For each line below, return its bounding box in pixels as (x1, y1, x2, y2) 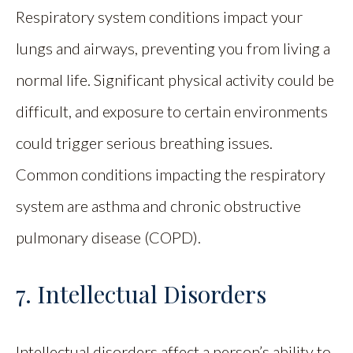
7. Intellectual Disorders (16, 277, 266, 310)
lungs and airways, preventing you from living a (16, 38, 330, 58)
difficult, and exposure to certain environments (16, 101, 328, 121)
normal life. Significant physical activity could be (16, 69, 334, 89)
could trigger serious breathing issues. (16, 132, 273, 152)
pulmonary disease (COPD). (16, 227, 201, 247)
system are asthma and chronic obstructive (16, 195, 301, 215)
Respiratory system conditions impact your (16, 6, 303, 26)
